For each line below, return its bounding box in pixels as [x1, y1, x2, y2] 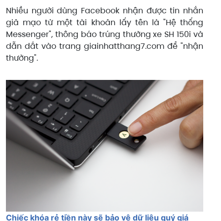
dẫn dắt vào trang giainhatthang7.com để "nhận [6, 40, 203, 52]
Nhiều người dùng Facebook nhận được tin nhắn [6, 4, 203, 16]
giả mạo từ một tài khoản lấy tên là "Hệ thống [6, 16, 203, 28]
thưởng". [6, 52, 38, 64]
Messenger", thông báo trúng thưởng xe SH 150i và [6, 28, 203, 40]
